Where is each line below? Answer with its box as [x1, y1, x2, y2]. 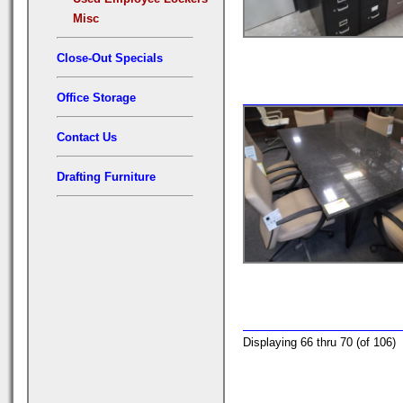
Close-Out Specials [57, 50, 163, 65]
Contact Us [57, 130, 117, 144]
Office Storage [57, 90, 136, 104]
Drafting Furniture [57, 169, 156, 184]
